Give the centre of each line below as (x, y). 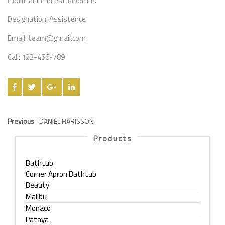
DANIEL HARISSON (67, 121)
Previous (21, 121)
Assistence (68, 19)
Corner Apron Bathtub (61, 174)
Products (113, 138)
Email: (18, 38)
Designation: (28, 19)
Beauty (37, 185)
